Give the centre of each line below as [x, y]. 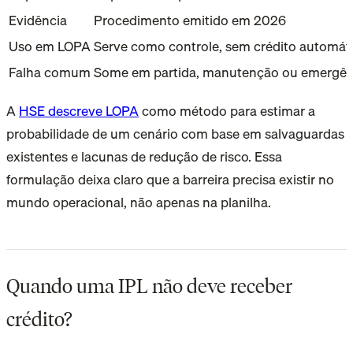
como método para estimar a [227, 110]
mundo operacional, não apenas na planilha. [139, 202]
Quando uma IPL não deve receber [149, 286]
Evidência [38, 20]
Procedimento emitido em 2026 [190, 20]
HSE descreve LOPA [79, 110]
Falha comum [50, 72]
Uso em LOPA [50, 46]
